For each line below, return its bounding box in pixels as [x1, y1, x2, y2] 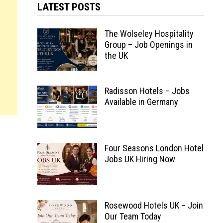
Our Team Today [104, 211, 161, 222]
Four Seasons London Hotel [104, 143, 204, 153]
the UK [104, 50, 128, 61]
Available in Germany [104, 97, 178, 107]
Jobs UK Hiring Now [104, 154, 175, 164]
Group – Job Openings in [104, 39, 193, 50]
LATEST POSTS [37, 1, 101, 13]
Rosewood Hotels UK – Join [104, 200, 203, 211]
